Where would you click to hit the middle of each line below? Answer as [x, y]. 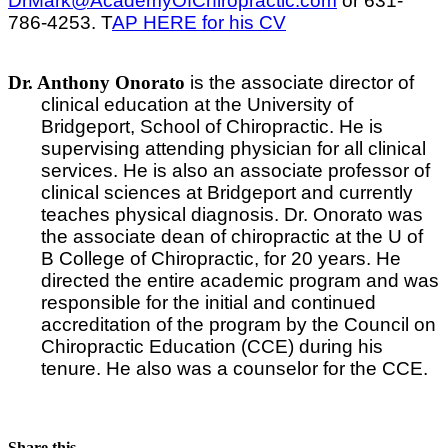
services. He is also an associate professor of [235, 171]
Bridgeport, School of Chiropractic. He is [211, 127]
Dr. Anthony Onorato [96, 83]
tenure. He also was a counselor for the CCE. [234, 369]
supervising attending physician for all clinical [233, 149]
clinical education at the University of [196, 105]
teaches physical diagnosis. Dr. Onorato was [231, 215]
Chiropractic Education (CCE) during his [211, 347]
